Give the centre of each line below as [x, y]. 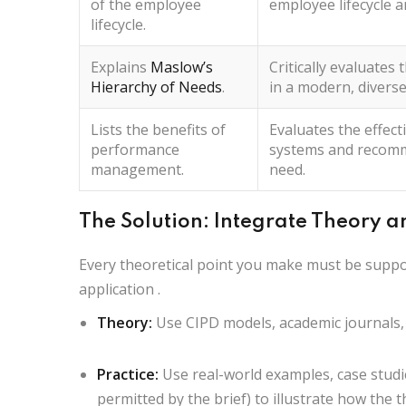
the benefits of [174, 129]
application [116, 289]
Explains [119, 67]
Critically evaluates [332, 67]
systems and [313, 149]
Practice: [128, 374]
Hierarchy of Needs [156, 87]
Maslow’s [182, 67]
